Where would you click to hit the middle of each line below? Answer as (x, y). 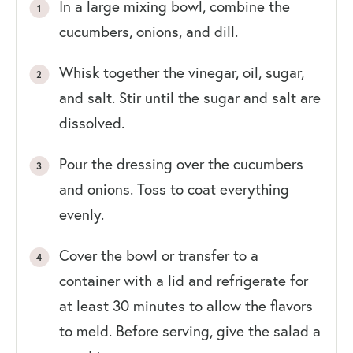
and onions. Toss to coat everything (174, 189)
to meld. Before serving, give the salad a (190, 331)
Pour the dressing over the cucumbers (181, 163)
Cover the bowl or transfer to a (158, 255)
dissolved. (91, 123)
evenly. (81, 214)
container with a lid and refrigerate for (183, 280)
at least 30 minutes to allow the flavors (186, 305)
